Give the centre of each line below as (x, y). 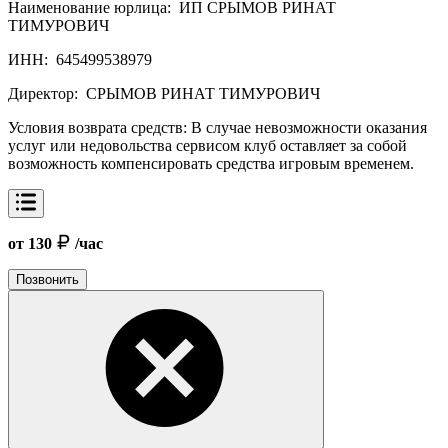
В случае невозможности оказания (309, 127)
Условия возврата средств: (99, 127)
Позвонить (47, 279)
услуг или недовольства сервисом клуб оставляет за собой (207, 145)
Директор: (45, 93)
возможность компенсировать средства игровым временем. (211, 163)
